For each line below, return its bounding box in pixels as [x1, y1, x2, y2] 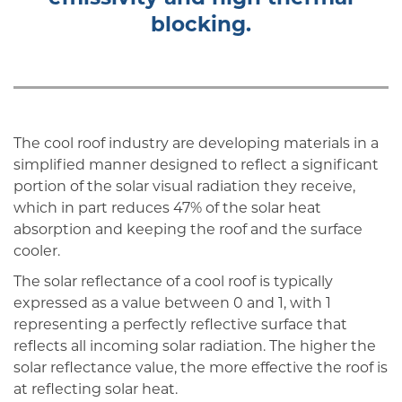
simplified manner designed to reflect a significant [13, 159, 379, 174]
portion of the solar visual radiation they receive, [13, 180, 355, 196]
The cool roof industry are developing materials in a [13, 137, 379, 153]
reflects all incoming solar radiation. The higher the [13, 339, 376, 354]
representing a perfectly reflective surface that [13, 318, 347, 333]
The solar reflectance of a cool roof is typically [13, 275, 333, 290]
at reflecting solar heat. [13, 382, 178, 398]
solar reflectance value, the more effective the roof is [13, 361, 388, 376]
